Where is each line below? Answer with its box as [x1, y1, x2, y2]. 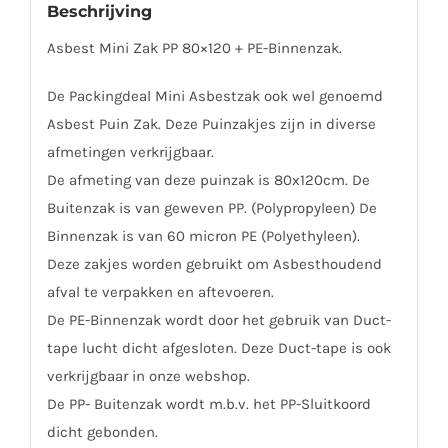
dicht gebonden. [46, 422, 158, 441]
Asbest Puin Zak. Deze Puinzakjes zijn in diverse [46, 114, 376, 133]
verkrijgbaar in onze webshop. [46, 366, 250, 385]
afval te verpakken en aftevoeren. [46, 282, 274, 301]
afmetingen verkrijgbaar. [46, 142, 214, 161]
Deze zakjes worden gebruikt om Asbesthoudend [46, 254, 382, 273]
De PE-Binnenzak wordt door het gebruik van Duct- [46, 310, 391, 329]
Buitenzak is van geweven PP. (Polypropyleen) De [46, 198, 377, 217]
